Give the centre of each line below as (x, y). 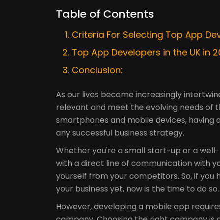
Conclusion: (97, 70)
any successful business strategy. (121, 133)
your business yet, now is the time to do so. (137, 189)
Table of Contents (105, 14)
